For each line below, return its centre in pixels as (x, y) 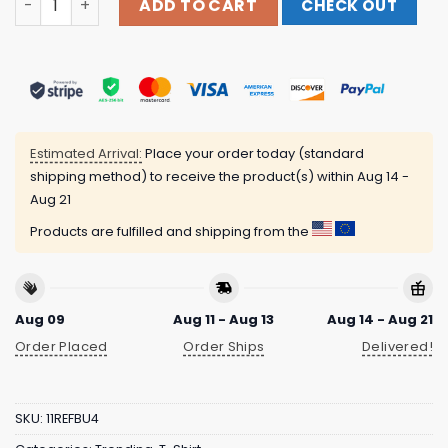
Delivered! (397, 346)
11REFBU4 (72, 419)
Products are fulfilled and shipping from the (171, 232)
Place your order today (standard (253, 154)
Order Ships (224, 346)
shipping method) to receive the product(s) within (193, 177)
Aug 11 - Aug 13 (224, 319)
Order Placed (61, 346)
